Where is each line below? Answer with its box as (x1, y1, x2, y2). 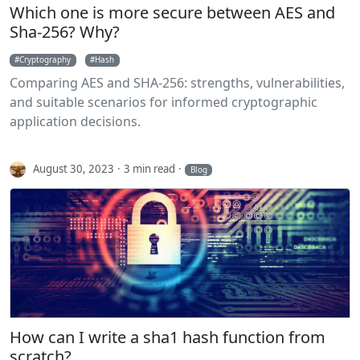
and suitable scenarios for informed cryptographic (10, 93, 317, 112)
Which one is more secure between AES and (10, 2, 335, 24)
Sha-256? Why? (10, 21, 120, 43)
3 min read (124, 161, 176, 176)
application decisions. (10, 112, 141, 131)
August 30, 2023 (33, 161, 115, 176)
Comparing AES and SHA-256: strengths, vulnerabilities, (10, 74, 345, 92)
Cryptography (19, 54, 72, 66)
